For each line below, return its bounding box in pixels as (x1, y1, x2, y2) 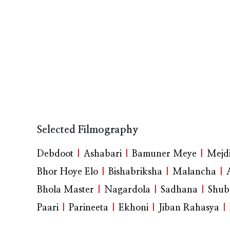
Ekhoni (119, 203, 148, 213)
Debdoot (37, 149, 73, 159)
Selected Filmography (37, 125, 139, 136)
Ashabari (84, 149, 122, 159)
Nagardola (104, 185, 150, 195)
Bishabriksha (108, 167, 162, 177)
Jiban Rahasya (159, 203, 219, 213)
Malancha (172, 167, 216, 177)
